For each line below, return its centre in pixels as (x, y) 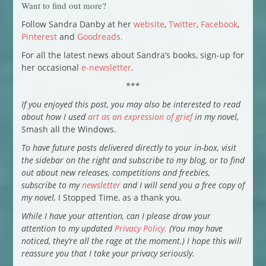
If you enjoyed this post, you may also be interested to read (131, 104)
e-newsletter (106, 67)
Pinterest (39, 36)
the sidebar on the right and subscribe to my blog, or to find (133, 160)
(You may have (194, 228)
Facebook (219, 24)
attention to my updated (68, 228)
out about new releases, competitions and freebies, (115, 172)
